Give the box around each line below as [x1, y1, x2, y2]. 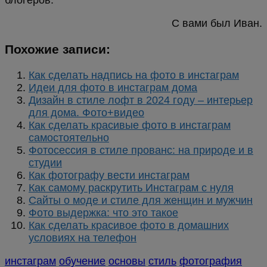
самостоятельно [29, 132, 109, 144]
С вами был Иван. [172, 17, 262, 30]
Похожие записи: [5, 42, 110, 57]
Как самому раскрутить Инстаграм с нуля [29, 182, 234, 194]
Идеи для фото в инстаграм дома [29, 82, 197, 94]
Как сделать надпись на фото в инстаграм [29, 69, 239, 82]
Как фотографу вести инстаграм [29, 169, 190, 182]
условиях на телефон [29, 232, 136, 244]
